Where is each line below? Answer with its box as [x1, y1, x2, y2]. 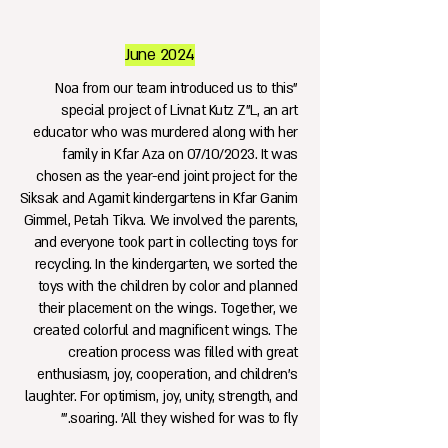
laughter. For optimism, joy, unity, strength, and [24, 387, 298, 406]
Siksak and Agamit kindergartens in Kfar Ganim [19, 189, 298, 208]
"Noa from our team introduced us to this [55, 79, 294, 98]
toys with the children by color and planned [37, 277, 298, 296]
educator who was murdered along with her [33, 123, 298, 142]
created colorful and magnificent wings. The [32, 321, 298, 340]
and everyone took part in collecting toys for [33, 233, 298, 252]
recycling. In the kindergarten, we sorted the [34, 255, 298, 274]
